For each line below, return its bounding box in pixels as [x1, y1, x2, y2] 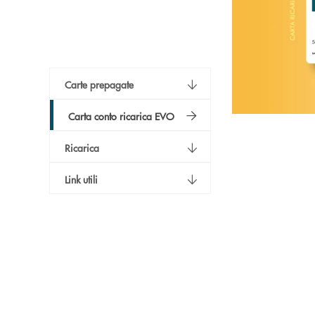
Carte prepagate [65, 77, 134, 91]
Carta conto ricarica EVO [68, 109, 174, 123]
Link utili [65, 172, 98, 186]
